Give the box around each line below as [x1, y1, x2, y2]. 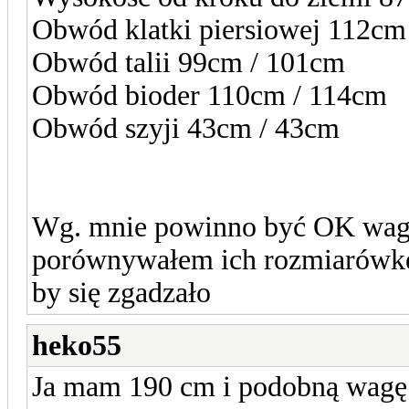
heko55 [32, 329, 121, 362]
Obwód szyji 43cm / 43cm [32, 111, 340, 144]
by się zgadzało [32, 276, 211, 309]
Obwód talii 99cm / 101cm [32, 46, 345, 79]
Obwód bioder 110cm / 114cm [32, 79, 387, 111]
